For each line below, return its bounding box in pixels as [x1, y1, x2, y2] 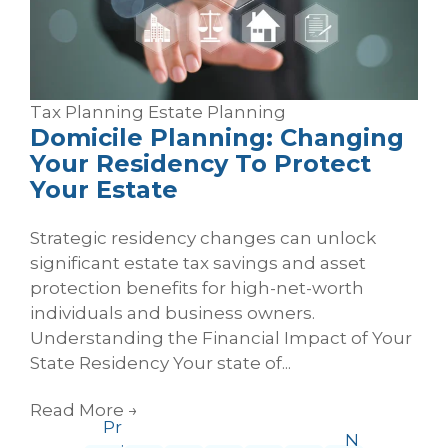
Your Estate [30, 175, 178, 205]
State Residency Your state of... [30, 352, 291, 373]
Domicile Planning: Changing [30, 123, 404, 153]
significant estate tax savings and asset [30, 252, 366, 273]
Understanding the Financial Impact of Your [30, 327, 412, 348]
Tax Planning [30, 102, 148, 123]
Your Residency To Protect [30, 149, 371, 179]
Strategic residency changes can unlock [30, 227, 376, 248]
